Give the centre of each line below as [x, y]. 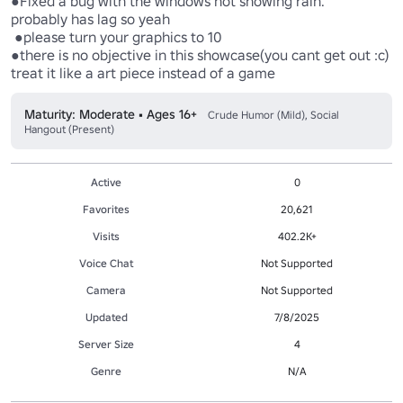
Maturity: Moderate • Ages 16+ [111, 114]
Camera [106, 290]
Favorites [106, 209]
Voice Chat [106, 263]
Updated [106, 317]
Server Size [106, 344]
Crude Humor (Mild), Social [273, 114]
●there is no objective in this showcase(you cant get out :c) [200, 54]
